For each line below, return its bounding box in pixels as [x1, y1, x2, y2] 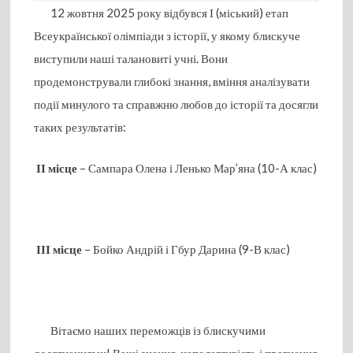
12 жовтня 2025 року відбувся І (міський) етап [34, 6, 289, 20]
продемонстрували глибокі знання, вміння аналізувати [34, 74, 310, 89]
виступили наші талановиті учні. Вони [34, 51, 229, 66]
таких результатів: [34, 120, 127, 135]
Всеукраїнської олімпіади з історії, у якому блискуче [34, 28, 301, 43]
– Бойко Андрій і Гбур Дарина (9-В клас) [82, 241, 291, 256]
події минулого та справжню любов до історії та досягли [34, 97, 319, 112]
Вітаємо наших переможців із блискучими [34, 322, 266, 337]
